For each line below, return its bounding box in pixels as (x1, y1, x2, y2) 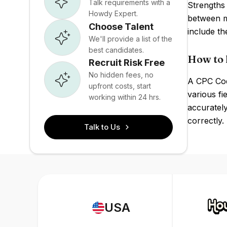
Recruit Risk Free (89, 57, 165, 68)
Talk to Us (84, 122, 121, 132)
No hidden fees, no (89, 70, 154, 79)
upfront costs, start (89, 82, 151, 90)
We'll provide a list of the (89, 34, 172, 43)
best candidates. (89, 45, 144, 54)
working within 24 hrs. (89, 93, 161, 101)
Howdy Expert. (89, 9, 138, 18)
